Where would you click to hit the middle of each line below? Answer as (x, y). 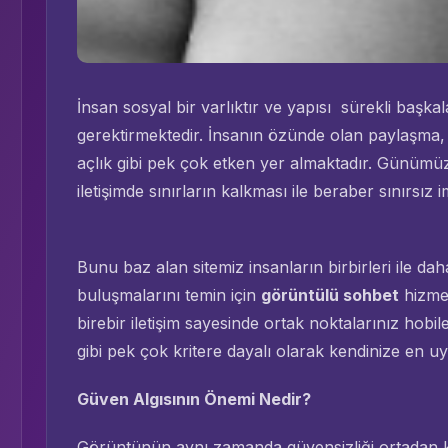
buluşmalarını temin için (169, 295)
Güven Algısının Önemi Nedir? (194, 399)
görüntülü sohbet (330, 295)
